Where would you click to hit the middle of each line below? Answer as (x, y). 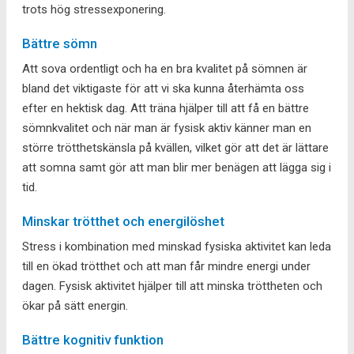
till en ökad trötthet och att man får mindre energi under (166, 266)
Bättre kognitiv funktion (93, 339)
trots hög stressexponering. (94, 9)
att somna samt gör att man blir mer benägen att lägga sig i (177, 167)
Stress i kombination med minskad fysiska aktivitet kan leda (177, 246)
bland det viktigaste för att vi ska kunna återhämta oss (163, 88)
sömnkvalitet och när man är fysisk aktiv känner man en (167, 128)
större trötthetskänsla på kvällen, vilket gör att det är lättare (175, 147)
